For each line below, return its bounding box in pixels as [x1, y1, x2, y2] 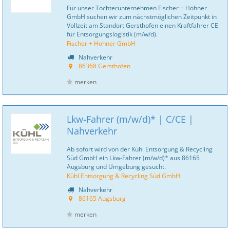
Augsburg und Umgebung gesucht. [67, 162, 166, 170]
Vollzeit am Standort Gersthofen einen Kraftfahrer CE [67, 21, 218, 29]
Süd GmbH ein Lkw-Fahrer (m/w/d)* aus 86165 [67, 154, 200, 162]
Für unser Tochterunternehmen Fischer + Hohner [67, 4, 207, 12]
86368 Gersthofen [79, 62, 130, 70]
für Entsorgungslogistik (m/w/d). [67, 30, 158, 38]
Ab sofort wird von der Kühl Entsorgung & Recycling [67, 145, 213, 153]
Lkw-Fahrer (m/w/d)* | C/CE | [67, 113, 194, 125]
